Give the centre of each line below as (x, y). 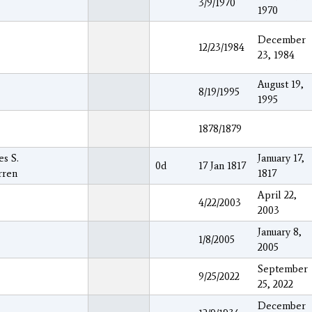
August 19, (281, 84)
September (283, 268)
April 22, (277, 195)
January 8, (280, 232)
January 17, (281, 158)
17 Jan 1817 (222, 165)
